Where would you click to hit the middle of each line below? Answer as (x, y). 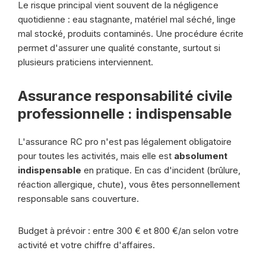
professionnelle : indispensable (125, 114)
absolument (201, 156)
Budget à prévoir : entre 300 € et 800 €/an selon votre (128, 231)
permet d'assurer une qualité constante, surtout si (119, 48)
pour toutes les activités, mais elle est (96, 156)
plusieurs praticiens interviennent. (85, 62)
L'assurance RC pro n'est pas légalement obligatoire (125, 142)
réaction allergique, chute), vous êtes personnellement (129, 184)
